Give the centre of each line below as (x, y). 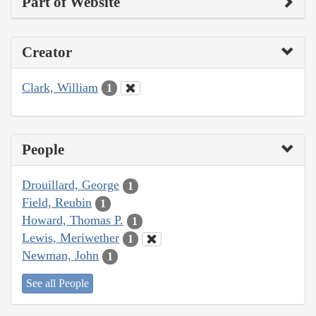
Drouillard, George (71, 185)
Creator (47, 52)
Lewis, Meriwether (71, 238)
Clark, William (60, 87)
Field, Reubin (57, 203)
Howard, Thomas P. (73, 220)
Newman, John (60, 256)
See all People (57, 283)
